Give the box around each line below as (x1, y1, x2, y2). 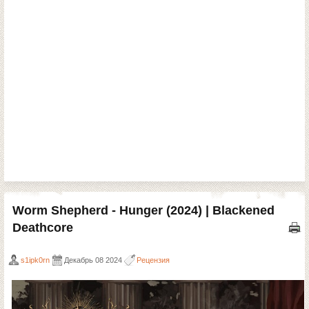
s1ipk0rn (21, 256, 50, 264)
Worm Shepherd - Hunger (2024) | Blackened (12, 203, 275, 217)
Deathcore (12, 221, 73, 235)
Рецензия (137, 256, 170, 264)
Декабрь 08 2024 (64, 256, 122, 264)
